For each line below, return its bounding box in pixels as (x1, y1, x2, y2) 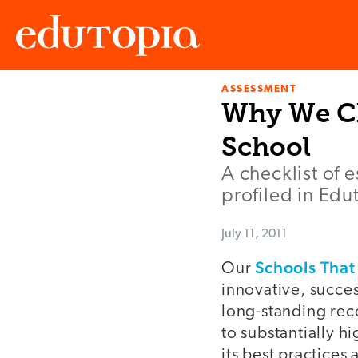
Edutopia (16, 97, 61, 110)
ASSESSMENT (221, 84, 297, 95)
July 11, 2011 (221, 228, 287, 241)
